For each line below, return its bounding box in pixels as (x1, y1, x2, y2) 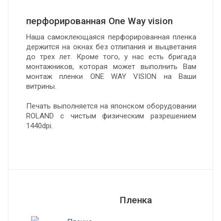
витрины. (26, 82, 56, 91)
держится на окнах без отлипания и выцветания (26, 42, 196, 51)
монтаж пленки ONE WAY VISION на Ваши (26, 72, 196, 81)
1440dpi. (26, 121, 53, 130)
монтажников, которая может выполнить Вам (26, 62, 196, 71)
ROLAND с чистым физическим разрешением (26, 111, 196, 120)
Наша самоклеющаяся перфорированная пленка (26, 33, 196, 41)
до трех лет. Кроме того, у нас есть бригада (26, 52, 196, 61)
